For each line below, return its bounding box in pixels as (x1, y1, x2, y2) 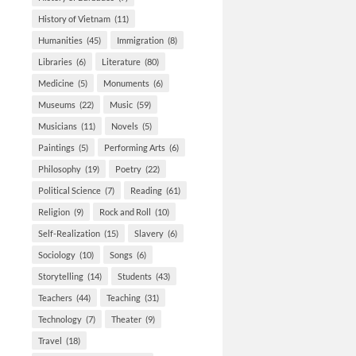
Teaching (106, 292, 141, 304)
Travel (38, 335, 62, 346)
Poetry (115, 164, 141, 175)
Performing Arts (104, 142, 165, 153)
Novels (111, 121, 138, 132)
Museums (38, 99, 75, 110)
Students (118, 271, 152, 282)
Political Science (38, 185, 101, 196)
